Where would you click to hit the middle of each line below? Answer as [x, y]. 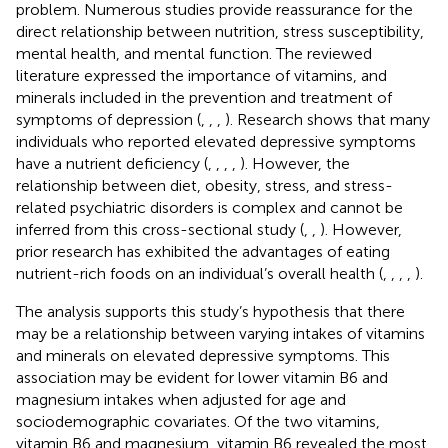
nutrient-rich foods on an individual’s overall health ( [199, 273]
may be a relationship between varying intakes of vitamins [220, 333]
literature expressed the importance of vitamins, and [201, 75]
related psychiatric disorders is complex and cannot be [209, 207]
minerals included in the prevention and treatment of [204, 97]
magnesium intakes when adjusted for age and [181, 399]
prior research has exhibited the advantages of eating [203, 251]
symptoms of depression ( [108, 119]
